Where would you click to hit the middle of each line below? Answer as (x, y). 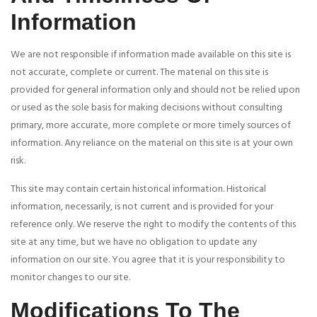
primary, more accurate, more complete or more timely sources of (151, 126)
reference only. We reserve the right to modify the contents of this (153, 225)
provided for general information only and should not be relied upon (155, 91)
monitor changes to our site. (70, 278)
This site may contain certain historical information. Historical (138, 190)
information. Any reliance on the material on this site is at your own (152, 144)
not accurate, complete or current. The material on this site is (139, 73)
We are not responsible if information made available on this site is (151, 55)
